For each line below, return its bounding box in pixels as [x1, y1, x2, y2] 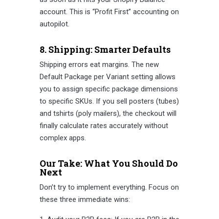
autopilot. [39, 20, 69, 29]
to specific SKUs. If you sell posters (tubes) [39, 97, 179, 106]
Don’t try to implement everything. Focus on [39, 183, 179, 192]
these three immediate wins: [39, 195, 130, 204]
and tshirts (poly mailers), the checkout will [39, 109, 176, 118]
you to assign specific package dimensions [39, 85, 178, 94]
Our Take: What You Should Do [39, 157, 178, 170]
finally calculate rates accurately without [39, 121, 168, 131]
